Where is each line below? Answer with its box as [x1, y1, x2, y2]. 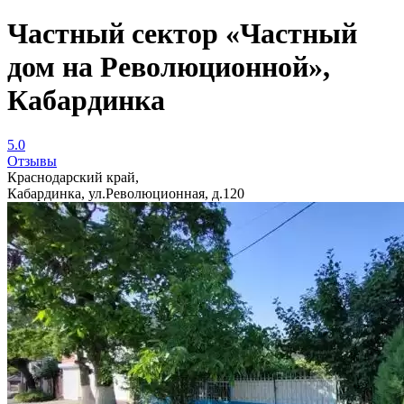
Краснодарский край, [7, 169, 139, 185]
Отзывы [7, 152, 57, 169]
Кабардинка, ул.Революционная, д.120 [7, 185, 244, 201]
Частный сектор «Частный [7, 17, 357, 50]
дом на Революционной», [7, 50, 330, 84]
